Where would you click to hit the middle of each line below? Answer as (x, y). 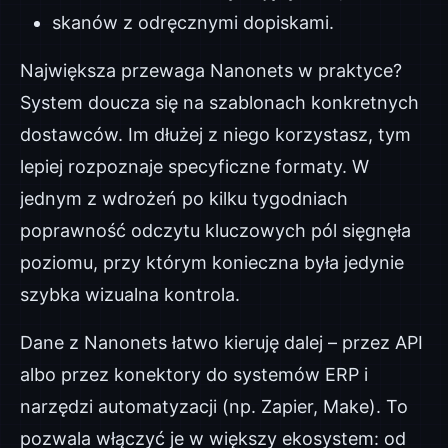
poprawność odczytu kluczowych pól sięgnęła (215, 230)
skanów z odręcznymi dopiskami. (193, 22)
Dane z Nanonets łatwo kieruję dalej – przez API (221, 342)
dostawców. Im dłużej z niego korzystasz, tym (215, 134)
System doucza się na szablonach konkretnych (219, 102)
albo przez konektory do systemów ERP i (194, 374)
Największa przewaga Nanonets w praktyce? (211, 70)
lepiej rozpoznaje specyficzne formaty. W (194, 166)
